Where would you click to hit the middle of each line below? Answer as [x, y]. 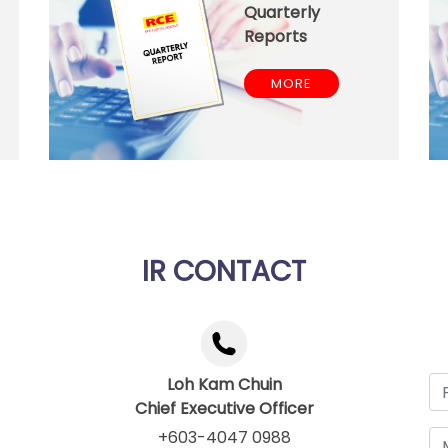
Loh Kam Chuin [224, 385]
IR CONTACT [224, 272]
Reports [275, 37]
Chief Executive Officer [224, 409]
